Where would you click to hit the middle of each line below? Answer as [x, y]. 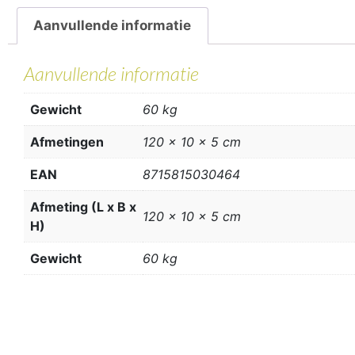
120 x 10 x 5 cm [192, 216]
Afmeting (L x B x [83, 206]
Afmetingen [67, 141]
